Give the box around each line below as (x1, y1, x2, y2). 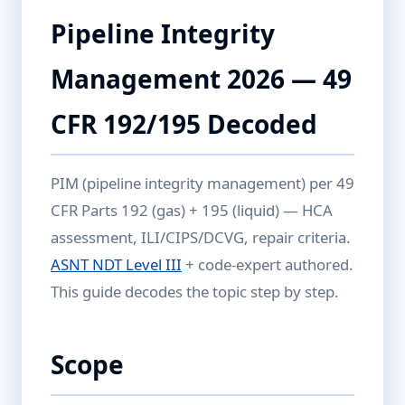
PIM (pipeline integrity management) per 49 (51, 173, 354, 193)
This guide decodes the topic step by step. (51, 281, 339, 302)
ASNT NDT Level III (51, 254, 182, 275)
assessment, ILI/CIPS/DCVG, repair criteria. (51, 227, 351, 248)
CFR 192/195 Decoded (51, 107, 317, 141)
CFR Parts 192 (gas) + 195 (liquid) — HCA (51, 200, 333, 221)
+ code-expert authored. (182, 254, 353, 275)
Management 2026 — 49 (51, 61, 352, 96)
